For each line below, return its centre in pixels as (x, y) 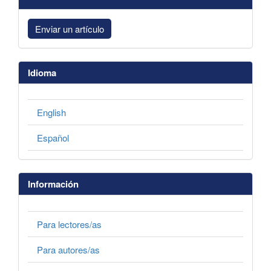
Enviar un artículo (70, 28)
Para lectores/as (69, 224)
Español (53, 138)
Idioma (42, 72)
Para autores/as (68, 249)
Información (53, 184)
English (51, 113)
